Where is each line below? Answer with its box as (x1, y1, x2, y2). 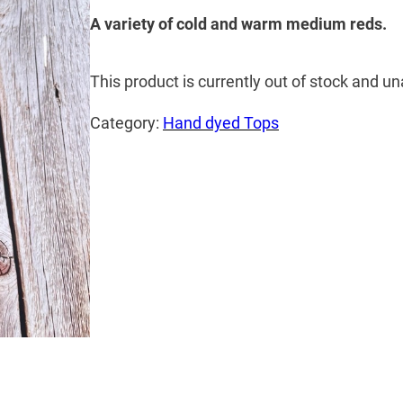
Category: (90, 113, 163, 133)
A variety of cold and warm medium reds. (90, 14, 387, 34)
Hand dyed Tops (163, 113, 279, 133)
